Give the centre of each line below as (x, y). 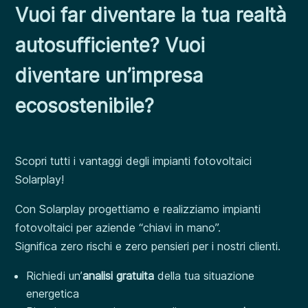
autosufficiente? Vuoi (110, 45)
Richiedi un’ (55, 276)
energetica (53, 294)
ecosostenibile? (85, 106)
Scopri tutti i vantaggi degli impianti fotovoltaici (134, 161)
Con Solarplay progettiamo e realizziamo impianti (138, 209)
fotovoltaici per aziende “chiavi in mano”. (118, 228)
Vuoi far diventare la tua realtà (151, 15)
